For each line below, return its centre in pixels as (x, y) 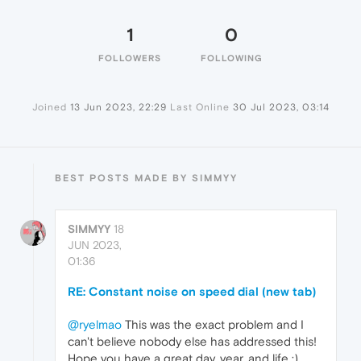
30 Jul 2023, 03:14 (281, 107)
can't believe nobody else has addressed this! (192, 341)
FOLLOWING (231, 58)
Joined (49, 107)
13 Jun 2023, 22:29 (118, 107)
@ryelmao (95, 324)
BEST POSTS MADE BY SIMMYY (146, 178)
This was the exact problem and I (213, 324)
